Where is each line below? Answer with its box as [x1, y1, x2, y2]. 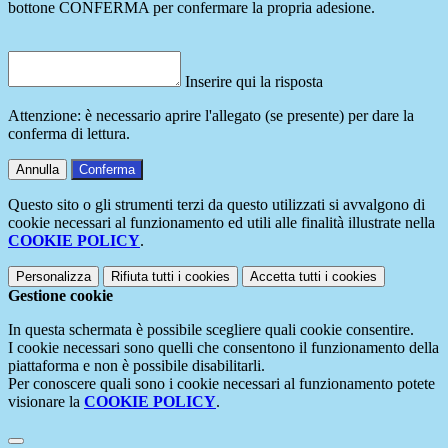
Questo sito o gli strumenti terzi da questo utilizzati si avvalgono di [8, 196, 425, 214]
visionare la [8, 393, 84, 411]
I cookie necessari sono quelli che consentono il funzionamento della [8, 339, 439, 357]
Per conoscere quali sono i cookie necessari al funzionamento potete [8, 375, 435, 393]
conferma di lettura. [8, 125, 130, 143]
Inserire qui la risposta [185, 73, 323, 91]
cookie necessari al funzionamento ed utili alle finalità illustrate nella [8, 214, 435, 232]
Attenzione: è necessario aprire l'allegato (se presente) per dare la [8, 107, 414, 125]
